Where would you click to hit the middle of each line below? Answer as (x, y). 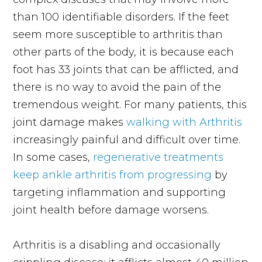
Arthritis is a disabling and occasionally (117, 245)
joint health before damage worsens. (113, 210)
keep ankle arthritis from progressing (113, 175)
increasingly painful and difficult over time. (127, 139)
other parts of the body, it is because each (124, 52)
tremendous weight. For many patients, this (130, 104)
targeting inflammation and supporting (120, 192)
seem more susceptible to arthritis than (118, 34)
